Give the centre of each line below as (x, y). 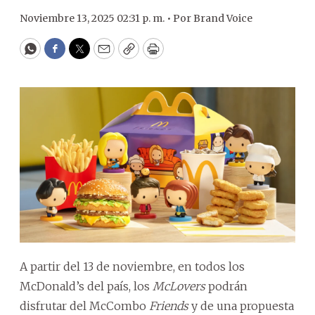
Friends (169, 306)
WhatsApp (62, 55)
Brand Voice (223, 18)
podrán (226, 286)
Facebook (83, 55)
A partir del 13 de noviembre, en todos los (132, 266)
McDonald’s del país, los (86, 286)
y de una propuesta (241, 306)
